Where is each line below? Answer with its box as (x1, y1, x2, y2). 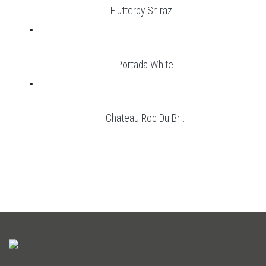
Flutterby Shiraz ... (110, 5, 180, 17)
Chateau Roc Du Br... (105, 112, 185, 125)
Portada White (116, 58, 173, 71)
